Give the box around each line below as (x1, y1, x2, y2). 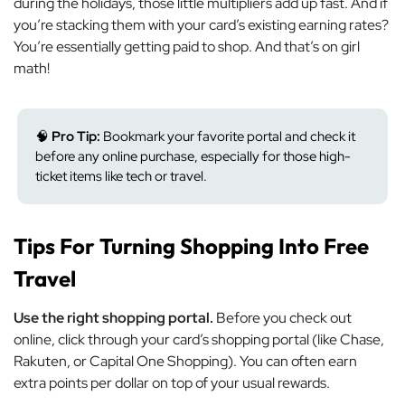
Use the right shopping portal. (14, 308, 213, 327)
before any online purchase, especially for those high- (35, 147, 351, 165)
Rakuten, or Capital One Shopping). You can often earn (14, 352, 357, 371)
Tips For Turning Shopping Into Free (14, 232, 369, 259)
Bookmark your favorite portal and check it (100, 127, 355, 146)
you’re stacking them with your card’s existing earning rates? (14, 15, 389, 34)
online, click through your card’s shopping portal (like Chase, (14, 330, 384, 349)
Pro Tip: (52, 127, 100, 146)
